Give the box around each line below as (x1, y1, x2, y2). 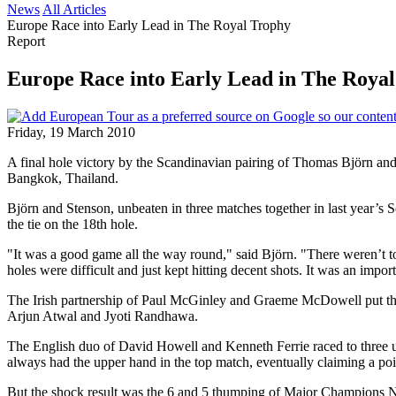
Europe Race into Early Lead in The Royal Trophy (7, 18, 291, 33)
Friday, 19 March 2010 (7, 124, 135, 140)
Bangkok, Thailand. (7, 170, 118, 186)
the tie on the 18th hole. (7, 216, 138, 232)
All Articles (42, 2, 106, 17)
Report (7, 34, 45, 49)
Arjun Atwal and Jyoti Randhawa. (7, 308, 198, 324)
